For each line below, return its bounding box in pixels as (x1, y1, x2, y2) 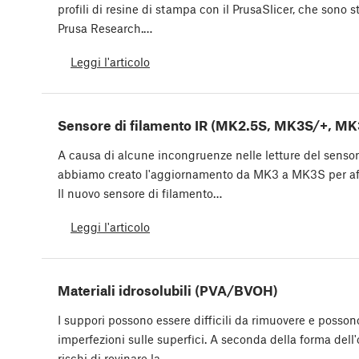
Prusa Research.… (58, 21, 152, 36)
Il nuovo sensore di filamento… (58, 186, 222, 201)
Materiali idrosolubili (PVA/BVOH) (58, 282, 278, 299)
